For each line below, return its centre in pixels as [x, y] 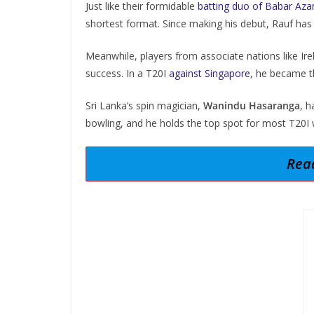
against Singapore [210, 73]
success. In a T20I [127, 73]
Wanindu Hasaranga [252, 105]
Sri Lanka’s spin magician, [144, 105]
